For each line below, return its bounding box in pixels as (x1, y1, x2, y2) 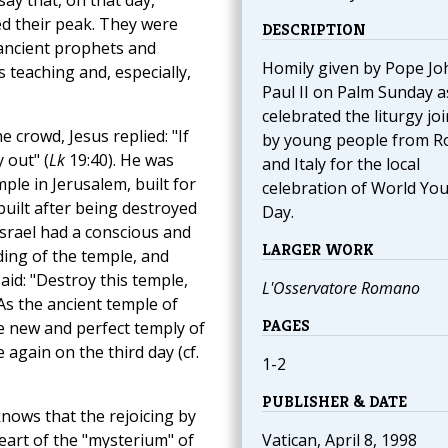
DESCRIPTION (261, 19, 366, 41)
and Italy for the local (261, 153, 420, 176)
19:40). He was (64, 149, 174, 172)
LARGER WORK (261, 239, 374, 261)
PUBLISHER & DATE (261, 391, 407, 413)
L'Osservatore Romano (261, 277, 420, 300)
